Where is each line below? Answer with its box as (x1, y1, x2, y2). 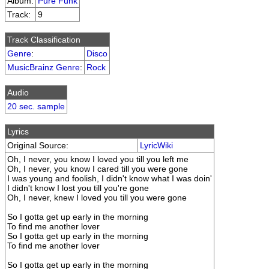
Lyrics (7, 127, 29, 136)
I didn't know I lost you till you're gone (7, 183, 149, 193)
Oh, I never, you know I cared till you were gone (7, 164, 188, 174)
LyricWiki (140, 141, 173, 150)
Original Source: (7, 141, 68, 150)
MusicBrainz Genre (7, 62, 80, 72)
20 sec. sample (7, 101, 65, 111)
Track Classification (7, 35, 80, 44)
